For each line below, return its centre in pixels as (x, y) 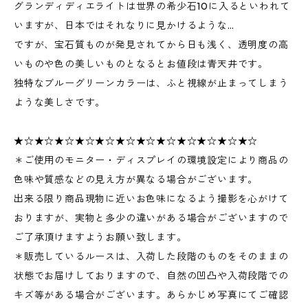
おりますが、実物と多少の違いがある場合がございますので (151, 218)
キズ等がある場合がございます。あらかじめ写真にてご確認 (151, 295)
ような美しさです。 (60, 102)
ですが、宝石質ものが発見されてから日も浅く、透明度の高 (151, 45)
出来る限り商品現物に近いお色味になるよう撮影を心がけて (151, 199)
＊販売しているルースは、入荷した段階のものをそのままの (151, 256)
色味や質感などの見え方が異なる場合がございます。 (136, 179)
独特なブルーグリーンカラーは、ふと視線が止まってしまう (151, 83)
